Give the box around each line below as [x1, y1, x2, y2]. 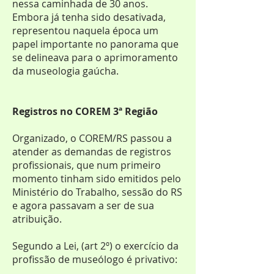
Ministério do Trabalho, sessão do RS [12, 185, 182, 199]
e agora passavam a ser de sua [12, 199, 154, 212]
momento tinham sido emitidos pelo [12, 172, 181, 185]
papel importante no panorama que [12, 37, 179, 51]
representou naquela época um [12, 24, 158, 37]
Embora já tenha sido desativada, [12, 10, 166, 24]
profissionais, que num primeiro [12, 158, 161, 172]
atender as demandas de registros [12, 145, 171, 158]
